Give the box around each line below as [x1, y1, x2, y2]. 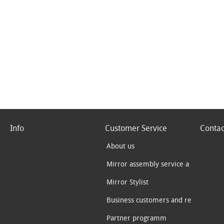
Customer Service [105, 122, 167, 134]
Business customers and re [106, 195, 191, 205]
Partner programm [106, 213, 166, 223]
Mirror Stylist [106, 177, 148, 187]
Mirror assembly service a [106, 159, 189, 169]
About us [106, 141, 134, 151]
